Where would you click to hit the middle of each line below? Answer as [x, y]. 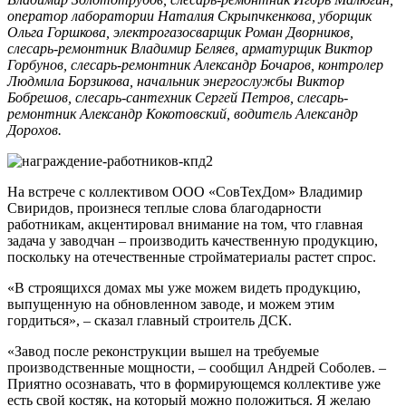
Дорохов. [34, 130]
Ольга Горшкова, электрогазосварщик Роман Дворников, [180, 32]
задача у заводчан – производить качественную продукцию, [193, 240]
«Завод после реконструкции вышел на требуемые [163, 351]
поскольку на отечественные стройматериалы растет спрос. [192, 256]
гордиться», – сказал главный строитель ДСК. [150, 320]
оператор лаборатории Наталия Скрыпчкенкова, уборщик [189, 15]
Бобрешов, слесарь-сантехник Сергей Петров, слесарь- [178, 97]
